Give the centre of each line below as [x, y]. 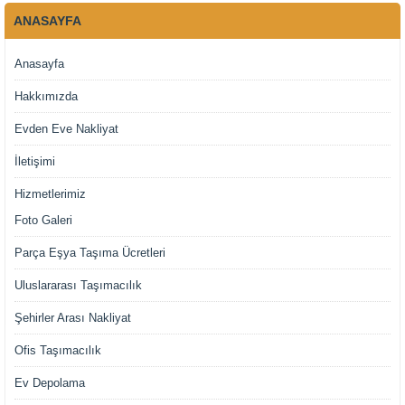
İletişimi [35, 162]
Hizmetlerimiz [50, 194]
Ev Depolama [50, 383]
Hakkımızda [46, 97]
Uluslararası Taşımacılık [78, 286]
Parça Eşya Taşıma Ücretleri [90, 253]
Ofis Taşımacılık [58, 351]
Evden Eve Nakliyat [66, 129]
